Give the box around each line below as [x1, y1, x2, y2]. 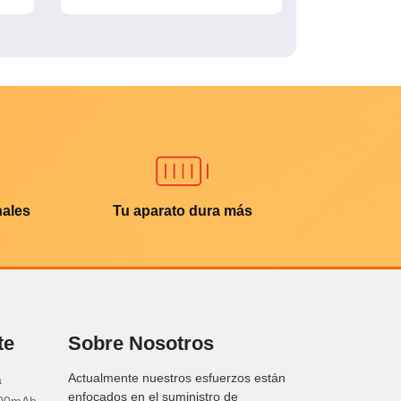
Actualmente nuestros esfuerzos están [68, 370, 286, 385]
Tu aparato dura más [112, 202, 252, 218]
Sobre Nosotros [68, 331, 214, 354]
